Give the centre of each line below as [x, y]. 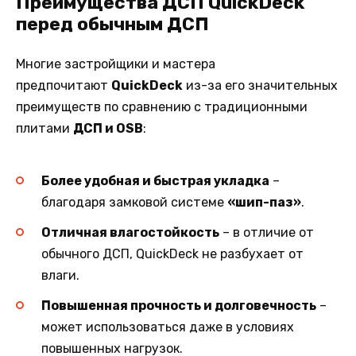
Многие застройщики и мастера [116, 64]
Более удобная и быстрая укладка [155, 180]
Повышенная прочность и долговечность [179, 305]
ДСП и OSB [108, 129]
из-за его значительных [260, 86]
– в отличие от [267, 232]
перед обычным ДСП [112, 24]
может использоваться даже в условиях [168, 327]
